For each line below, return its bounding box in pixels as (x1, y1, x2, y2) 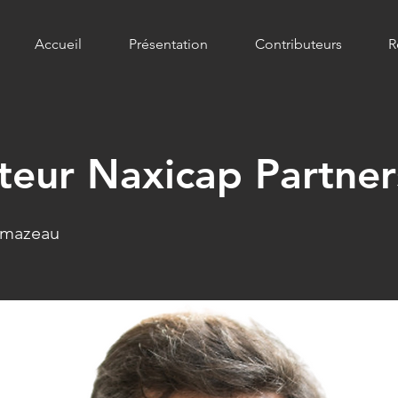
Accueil (34, 36, 82, 52)
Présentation (128, 36, 208, 52)
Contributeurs (254, 36, 342, 52)
